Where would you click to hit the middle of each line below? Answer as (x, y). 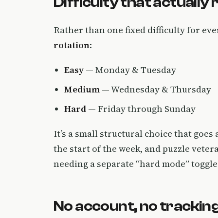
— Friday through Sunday (141, 109)
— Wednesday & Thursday (155, 89)
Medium (82, 89)
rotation (72, 45)
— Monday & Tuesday (130, 70)
